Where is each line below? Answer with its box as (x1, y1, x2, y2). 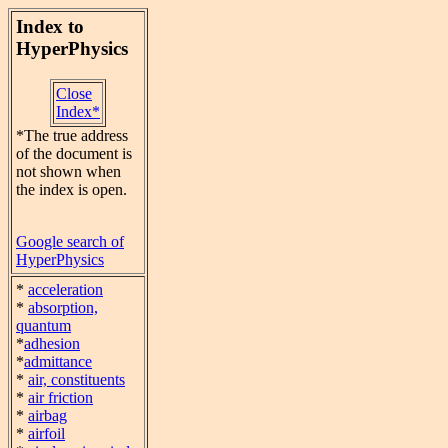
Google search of (16, 232, 124, 250)
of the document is (16, 144, 132, 162)
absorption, (28, 299, 98, 316)
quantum (16, 317, 71, 334)
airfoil (28, 425, 65, 442)
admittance (24, 353, 92, 370)
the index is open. (16, 180, 127, 198)
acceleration (28, 281, 103, 298)
